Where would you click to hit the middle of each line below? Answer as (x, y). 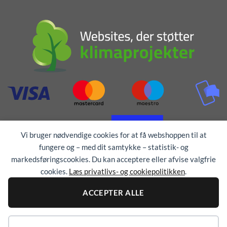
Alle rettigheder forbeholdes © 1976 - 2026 (69, 211)
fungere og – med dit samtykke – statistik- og (113, 147)
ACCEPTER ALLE (113, 193)
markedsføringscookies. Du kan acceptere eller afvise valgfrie (113, 159)
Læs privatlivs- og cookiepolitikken (127, 171)
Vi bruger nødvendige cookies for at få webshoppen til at (113, 135)
